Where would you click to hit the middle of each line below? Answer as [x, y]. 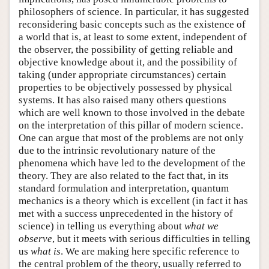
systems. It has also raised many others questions [122, 100]
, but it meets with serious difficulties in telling [151, 238]
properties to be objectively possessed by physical [125, 87]
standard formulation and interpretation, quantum [124, 188]
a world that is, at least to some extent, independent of [133, 37]
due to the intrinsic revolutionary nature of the [117, 150]
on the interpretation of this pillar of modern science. [131, 125]
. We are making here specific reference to [150, 251]
